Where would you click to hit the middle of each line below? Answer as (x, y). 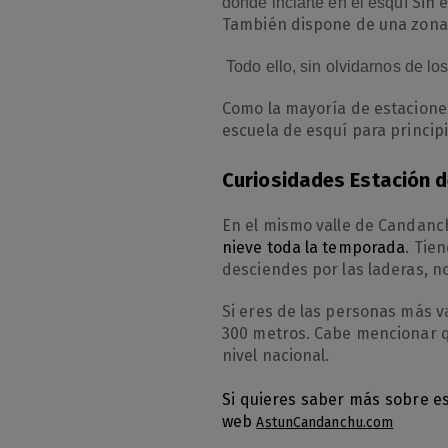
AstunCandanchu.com (325, 422)
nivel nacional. (276, 355)
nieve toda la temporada (314, 247)
